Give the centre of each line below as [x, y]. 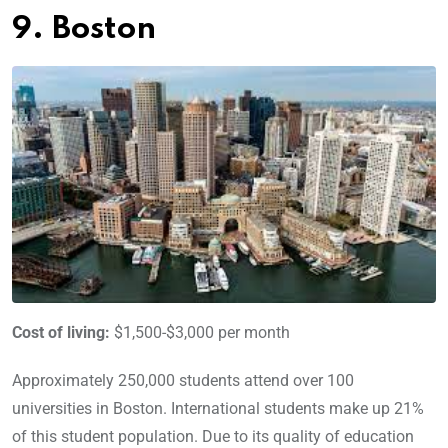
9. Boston [84, 30]
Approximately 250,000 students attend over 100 [183, 381]
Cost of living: [61, 333]
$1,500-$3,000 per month [200, 333]
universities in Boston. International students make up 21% [218, 409]
